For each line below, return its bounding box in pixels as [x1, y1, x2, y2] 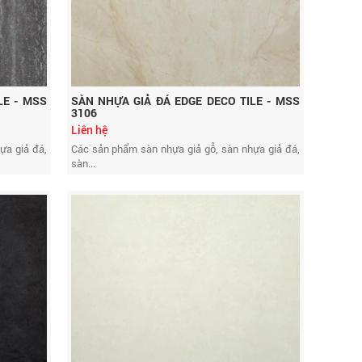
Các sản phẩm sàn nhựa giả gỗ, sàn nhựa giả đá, [70, 141, 300, 156]
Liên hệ [70, 122, 107, 137]
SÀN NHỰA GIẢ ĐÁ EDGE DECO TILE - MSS [70, 93, 300, 108]
